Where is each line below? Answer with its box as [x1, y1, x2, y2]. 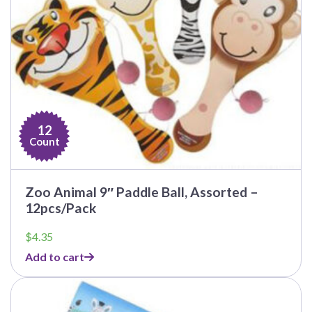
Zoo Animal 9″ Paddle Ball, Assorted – [25, 184, 258, 201]
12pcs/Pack [25, 200, 96, 217]
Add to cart [25, 250, 84, 264]
